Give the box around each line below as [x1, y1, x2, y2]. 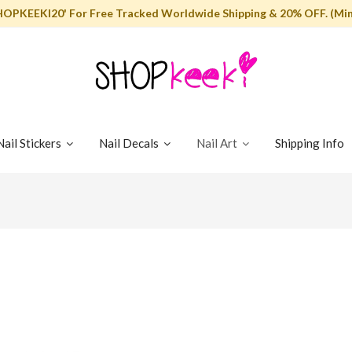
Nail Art [196, 136, 240, 150]
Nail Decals [99, 136, 161, 150]
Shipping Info [275, 136, 344, 150]
